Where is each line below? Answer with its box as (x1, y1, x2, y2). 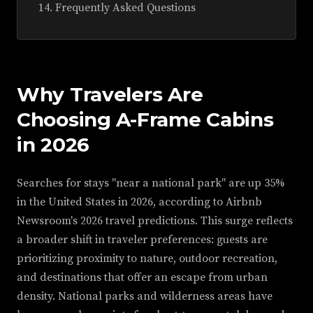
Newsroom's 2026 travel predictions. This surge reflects (17, 214, 293, 228)
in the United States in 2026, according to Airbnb (17, 195, 262, 210)
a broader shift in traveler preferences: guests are (17, 233, 268, 247)
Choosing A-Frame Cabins (17, 108, 274, 132)
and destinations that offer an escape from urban (17, 270, 268, 285)
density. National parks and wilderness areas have (17, 289, 272, 304)
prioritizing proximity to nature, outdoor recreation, (17, 252, 277, 266)
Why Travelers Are (17, 82, 203, 107)
